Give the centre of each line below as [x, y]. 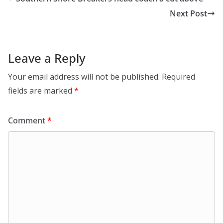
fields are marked [41, 91]
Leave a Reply [47, 58]
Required [178, 77]
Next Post [188, 14]
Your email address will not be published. [84, 77]
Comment [28, 121]
